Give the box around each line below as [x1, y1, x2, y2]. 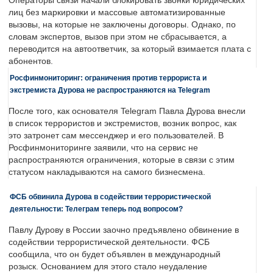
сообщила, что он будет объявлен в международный [9, 250, 221, 260]
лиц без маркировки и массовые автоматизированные [9, 8, 225, 18]
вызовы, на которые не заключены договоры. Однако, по [9, 20, 236, 30]
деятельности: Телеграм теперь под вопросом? [10, 205, 183, 213]
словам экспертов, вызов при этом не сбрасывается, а [9, 32, 227, 42]
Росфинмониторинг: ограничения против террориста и [10, 74, 207, 82]
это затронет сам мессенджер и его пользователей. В [9, 131, 224, 141]
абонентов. [9, 57, 53, 66]
